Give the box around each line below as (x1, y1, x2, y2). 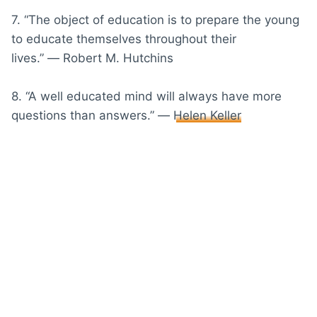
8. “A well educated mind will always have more (11, 88, 282, 103)
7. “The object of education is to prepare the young (11, 12, 299, 27)
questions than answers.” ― (11, 108, 173, 122)
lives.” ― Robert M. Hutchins (11, 50, 173, 65)
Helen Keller (173, 108, 241, 122)
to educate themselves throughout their (11, 31, 236, 46)
